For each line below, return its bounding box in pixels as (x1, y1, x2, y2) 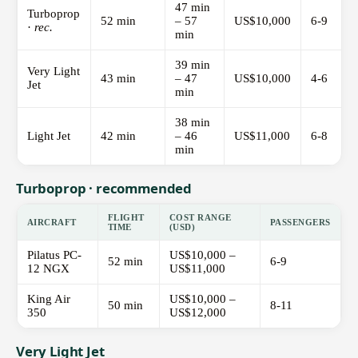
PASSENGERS (270, 217, 331, 228)
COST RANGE (169, 213, 232, 223)
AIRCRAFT (27, 217, 77, 228)
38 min (175, 116, 210, 129)
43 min (101, 72, 136, 86)
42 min (101, 129, 136, 143)
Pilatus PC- (27, 249, 82, 262)
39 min (175, 58, 210, 72)
